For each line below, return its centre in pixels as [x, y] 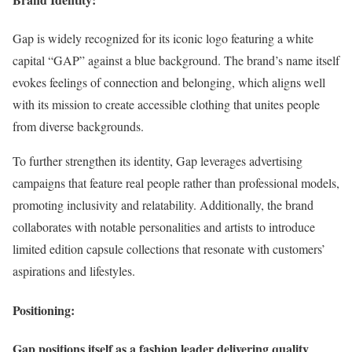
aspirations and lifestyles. [74, 271]
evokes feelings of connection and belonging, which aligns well [169, 82]
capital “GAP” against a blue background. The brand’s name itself [176, 60]
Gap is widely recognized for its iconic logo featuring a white [163, 38]
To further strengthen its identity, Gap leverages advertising [158, 161]
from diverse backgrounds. [78, 126]
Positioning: [44, 310]
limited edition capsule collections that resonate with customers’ [169, 249]
